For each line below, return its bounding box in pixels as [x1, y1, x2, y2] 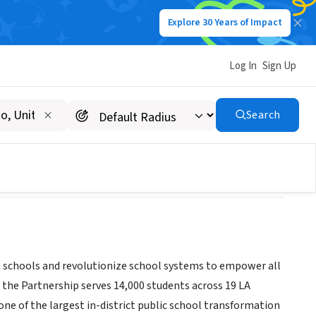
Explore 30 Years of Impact [168, 16, 282, 30]
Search [245, 107, 281, 123]
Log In [229, 58, 257, 73]
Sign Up [262, 58, 296, 73]
